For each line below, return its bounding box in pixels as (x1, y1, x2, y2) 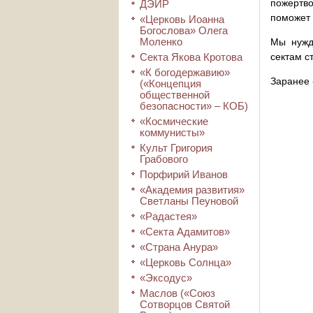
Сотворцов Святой (140, 298, 230, 310)
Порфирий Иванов (140, 168, 228, 180)
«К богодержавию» (140, 66, 230, 78)
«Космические (140, 115, 208, 127)
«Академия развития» (140, 184, 245, 196)
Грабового (140, 153, 188, 165)
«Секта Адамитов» (140, 226, 230, 238)
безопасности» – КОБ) (140, 100, 248, 112)
